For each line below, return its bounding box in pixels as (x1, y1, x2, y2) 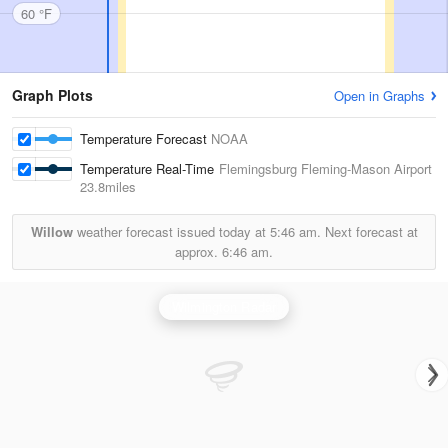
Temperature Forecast (80, 129, 211, 148)
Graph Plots (12, 85, 93, 105)
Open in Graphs (334, 86, 425, 105)
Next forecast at (320, 222, 418, 241)
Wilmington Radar (171, 297, 277, 316)
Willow (30, 222, 73, 241)
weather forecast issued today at (72, 222, 270, 241)
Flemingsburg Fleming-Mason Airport (219, 159, 432, 178)
